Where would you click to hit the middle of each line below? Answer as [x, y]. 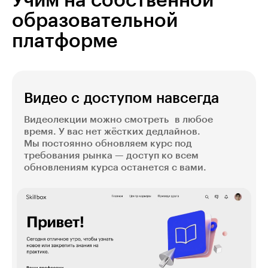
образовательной [95, 21]
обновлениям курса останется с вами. [115, 168]
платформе [65, 42]
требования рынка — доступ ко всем [111, 156]
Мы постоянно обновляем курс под [108, 144]
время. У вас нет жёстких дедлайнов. [112, 132]
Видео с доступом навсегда [121, 98]
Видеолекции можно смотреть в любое [118, 120]
